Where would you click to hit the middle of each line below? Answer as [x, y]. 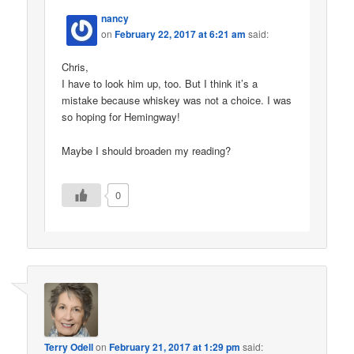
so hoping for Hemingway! [121, 117]
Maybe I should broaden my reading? [147, 150]
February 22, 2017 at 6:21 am [181, 34]
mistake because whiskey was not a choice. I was [177, 100]
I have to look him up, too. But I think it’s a [160, 84]
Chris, [75, 67]
